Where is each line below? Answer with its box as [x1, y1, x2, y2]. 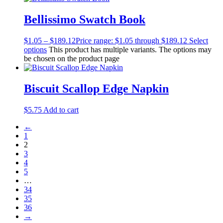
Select [189, 36, 208, 45]
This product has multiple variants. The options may [49, 45, 212, 54]
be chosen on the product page [24, 54, 119, 63]
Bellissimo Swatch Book [24, 13, 145, 26]
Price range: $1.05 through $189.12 [76, 36, 187, 45]
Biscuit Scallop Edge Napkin [24, 82, 169, 95]
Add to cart [43, 105, 79, 114]
